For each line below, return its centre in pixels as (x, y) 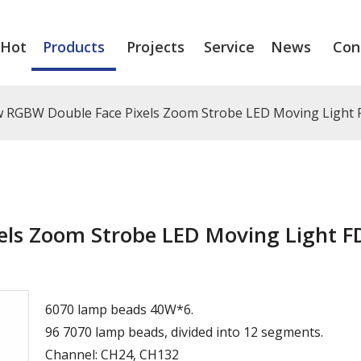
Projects (155, 47)
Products (73, 47)
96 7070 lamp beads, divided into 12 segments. (184, 332)
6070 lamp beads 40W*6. (121, 309)
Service (229, 47)
